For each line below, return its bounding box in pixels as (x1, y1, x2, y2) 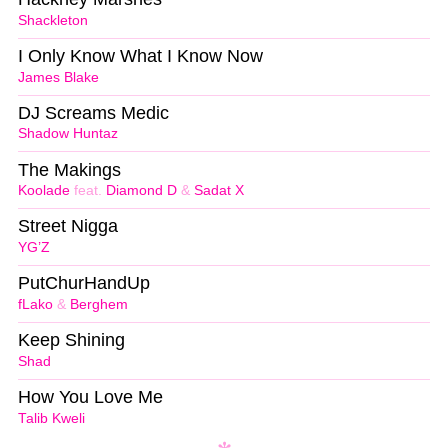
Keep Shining (18, 330, 125, 351)
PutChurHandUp (18, 273, 150, 294)
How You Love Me (18, 387, 163, 408)
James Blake (18, 69, 99, 85)
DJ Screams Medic (18, 102, 169, 123)
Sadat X (194, 183, 244, 199)
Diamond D (106, 183, 177, 199)
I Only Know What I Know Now (18, 45, 263, 66)
